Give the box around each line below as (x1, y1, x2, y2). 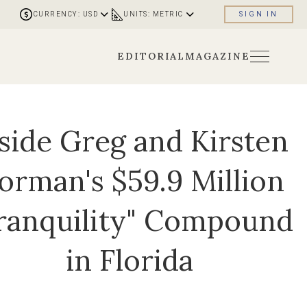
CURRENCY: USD (33, 10, 99, 18)
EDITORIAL (116, 50, 186, 63)
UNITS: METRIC (123, 10, 184, 18)
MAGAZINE (185, 50, 250, 63)
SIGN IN (239, 10, 278, 18)
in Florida (66, 242, 194, 280)
